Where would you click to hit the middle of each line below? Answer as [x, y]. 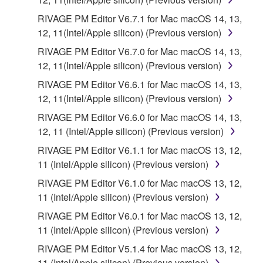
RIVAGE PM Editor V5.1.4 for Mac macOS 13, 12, [140, 248]
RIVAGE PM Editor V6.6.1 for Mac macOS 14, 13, [140, 84]
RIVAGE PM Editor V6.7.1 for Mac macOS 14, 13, [140, 18]
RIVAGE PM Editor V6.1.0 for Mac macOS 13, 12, [140, 183]
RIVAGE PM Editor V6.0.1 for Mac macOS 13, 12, [140, 215]
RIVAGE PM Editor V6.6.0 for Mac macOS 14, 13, [140, 117]
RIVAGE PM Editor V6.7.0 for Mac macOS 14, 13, [140, 51]
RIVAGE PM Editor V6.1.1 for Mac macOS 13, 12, [140, 150]
